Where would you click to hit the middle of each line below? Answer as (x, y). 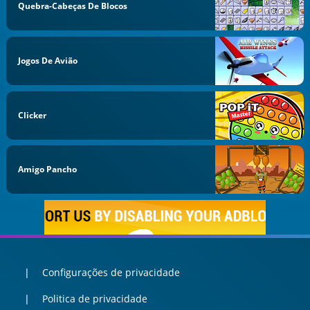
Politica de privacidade (94, 299)
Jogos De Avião (48, 60)
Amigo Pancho (48, 170)
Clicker (33, 115)
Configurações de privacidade (111, 272)
